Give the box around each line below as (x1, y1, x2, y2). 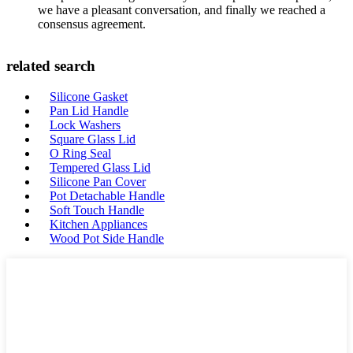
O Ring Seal (50, 147, 111, 160)
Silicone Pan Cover (50, 175, 146, 188)
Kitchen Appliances (50, 217, 147, 231)
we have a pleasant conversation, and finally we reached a (38, 2, 325, 17)
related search (6, 58, 95, 75)
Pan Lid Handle (50, 104, 128, 117)
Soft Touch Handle (50, 203, 144, 217)
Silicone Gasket (50, 90, 128, 103)
